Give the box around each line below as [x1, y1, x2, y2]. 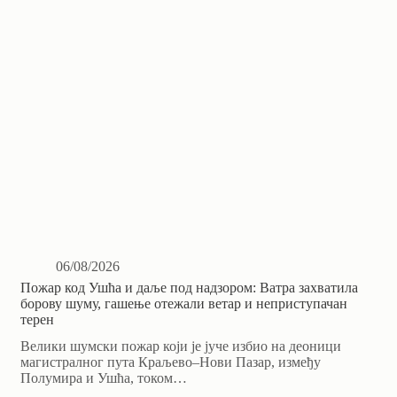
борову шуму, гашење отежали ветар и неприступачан [20, 296, 348, 312]
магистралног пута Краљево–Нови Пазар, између [20, 354, 322, 370]
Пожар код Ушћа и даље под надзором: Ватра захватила [20, 280, 359, 296]
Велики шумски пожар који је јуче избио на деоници [20, 339, 342, 354]
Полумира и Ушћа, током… [20, 370, 188, 386]
